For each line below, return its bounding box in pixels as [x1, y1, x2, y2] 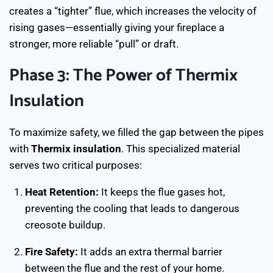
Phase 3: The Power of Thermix [9, 62, 238, 90]
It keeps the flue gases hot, [98, 186, 225, 198]
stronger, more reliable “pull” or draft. [9, 38, 179, 50]
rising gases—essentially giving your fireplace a [9, 21, 224, 34]
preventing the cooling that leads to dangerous [24, 202, 239, 214]
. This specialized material [121, 143, 240, 155]
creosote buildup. [24, 219, 105, 231]
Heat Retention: [24, 186, 99, 198]
